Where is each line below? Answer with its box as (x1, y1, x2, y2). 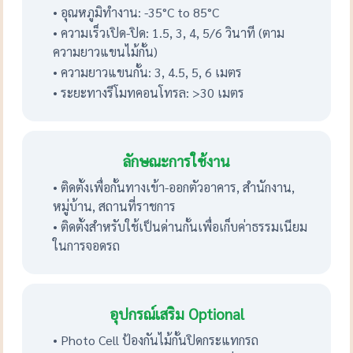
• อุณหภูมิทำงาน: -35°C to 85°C (53, 3, 220, 20)
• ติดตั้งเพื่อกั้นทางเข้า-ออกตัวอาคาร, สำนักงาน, (53, 178, 295, 195)
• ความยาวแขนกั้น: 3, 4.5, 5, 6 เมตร (53, 63, 243, 80)
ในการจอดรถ (53, 236, 121, 254)
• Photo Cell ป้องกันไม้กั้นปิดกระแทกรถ (53, 331, 259, 348)
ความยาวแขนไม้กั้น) (53, 43, 158, 60)
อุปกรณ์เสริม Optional (109, 303, 244, 323)
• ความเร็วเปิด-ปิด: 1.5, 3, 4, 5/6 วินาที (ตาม (53, 24, 285, 41)
